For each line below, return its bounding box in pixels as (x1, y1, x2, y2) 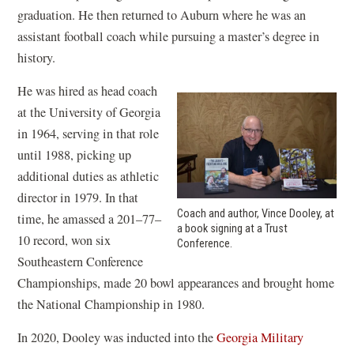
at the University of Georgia (17, 104, 161, 121)
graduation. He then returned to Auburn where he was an (17, 6, 307, 24)
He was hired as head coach (17, 82, 158, 100)
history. (17, 49, 56, 66)
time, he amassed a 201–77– (17, 210, 162, 228)
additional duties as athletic (17, 168, 160, 185)
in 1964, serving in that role (17, 125, 160, 142)
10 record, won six (17, 232, 111, 249)
